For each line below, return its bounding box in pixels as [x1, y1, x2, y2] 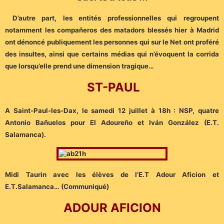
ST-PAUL [86, 80, 140, 95]
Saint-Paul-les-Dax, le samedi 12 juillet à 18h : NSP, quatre [13, 106, 219, 114]
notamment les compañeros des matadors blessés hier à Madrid [5, 25, 219, 34]
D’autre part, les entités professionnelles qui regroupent [12, 13, 219, 22]
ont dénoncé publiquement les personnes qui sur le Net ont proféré [5, 37, 219, 46]
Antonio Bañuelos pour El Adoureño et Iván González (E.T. [5, 118, 219, 126]
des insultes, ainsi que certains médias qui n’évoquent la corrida [5, 49, 219, 58]
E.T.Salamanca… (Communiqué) [5, 182, 109, 190]
